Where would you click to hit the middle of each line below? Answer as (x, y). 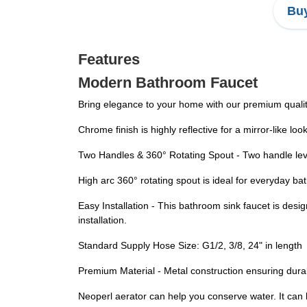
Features (109, 60)
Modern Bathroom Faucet (168, 83)
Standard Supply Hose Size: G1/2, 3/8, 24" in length (190, 246)
